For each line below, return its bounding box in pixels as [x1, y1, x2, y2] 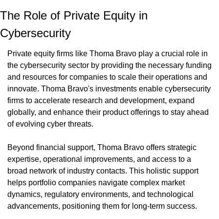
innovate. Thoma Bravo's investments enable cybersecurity [7, 85, 211, 93]
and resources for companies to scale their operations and [7, 73, 207, 82]
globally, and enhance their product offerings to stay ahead [7, 108, 209, 117]
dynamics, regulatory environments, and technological [7, 190, 194, 199]
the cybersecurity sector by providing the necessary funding [7, 61, 212, 70]
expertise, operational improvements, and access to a [7, 155, 191, 164]
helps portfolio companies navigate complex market [7, 178, 185, 187]
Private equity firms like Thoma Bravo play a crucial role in [7, 49, 208, 58]
